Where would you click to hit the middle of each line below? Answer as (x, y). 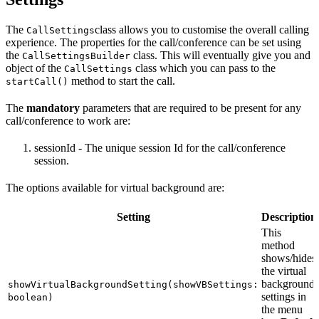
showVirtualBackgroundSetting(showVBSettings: (133, 284)
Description (289, 216)
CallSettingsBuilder (76, 56)
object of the (35, 68)
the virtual (284, 271)
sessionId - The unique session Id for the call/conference (160, 147)
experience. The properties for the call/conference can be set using (153, 42)
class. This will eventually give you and (220, 55)
